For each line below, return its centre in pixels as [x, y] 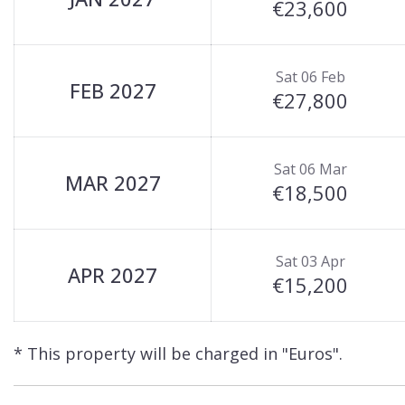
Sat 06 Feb [310, 77]
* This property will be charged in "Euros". [178, 353]
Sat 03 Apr [310, 261]
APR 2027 [113, 275]
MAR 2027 [113, 183]
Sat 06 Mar [310, 169]
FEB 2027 [113, 90]
